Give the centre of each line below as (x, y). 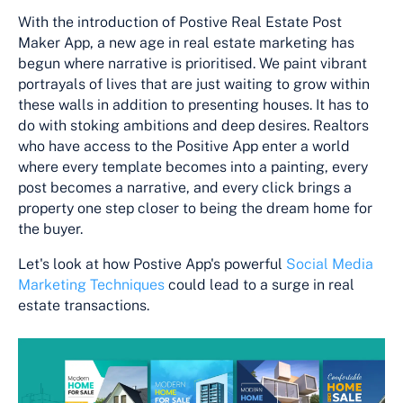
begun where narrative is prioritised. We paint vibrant (193, 63)
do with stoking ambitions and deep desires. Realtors (193, 125)
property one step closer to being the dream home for (195, 208)
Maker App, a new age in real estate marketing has (186, 42)
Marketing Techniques (91, 284)
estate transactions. (84, 305)
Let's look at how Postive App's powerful (152, 264)
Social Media (330, 264)
